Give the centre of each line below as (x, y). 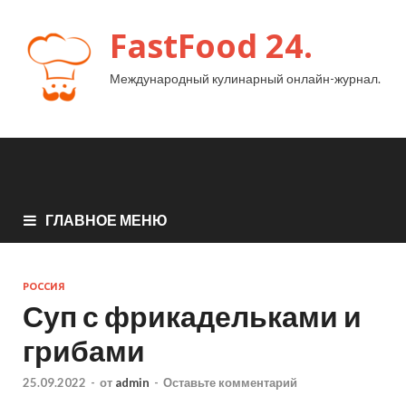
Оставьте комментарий (230, 383)
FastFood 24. (211, 46)
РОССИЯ (44, 286)
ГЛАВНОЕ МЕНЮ (106, 219)
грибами (84, 350)
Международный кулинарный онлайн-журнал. (245, 78)
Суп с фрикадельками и (192, 315)
